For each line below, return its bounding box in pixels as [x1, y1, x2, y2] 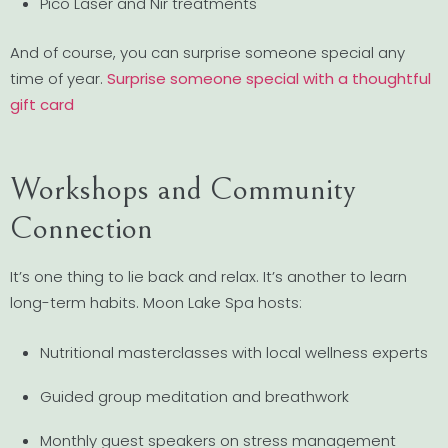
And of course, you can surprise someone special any [10, 42, 405, 64]
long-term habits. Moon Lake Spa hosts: [10, 291, 302, 313]
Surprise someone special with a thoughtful [107, 68, 431, 90]
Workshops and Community [10, 170, 356, 208]
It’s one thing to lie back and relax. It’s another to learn [10, 265, 407, 287]
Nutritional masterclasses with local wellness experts [40, 341, 428, 363]
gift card [10, 94, 74, 116]
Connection [10, 209, 153, 247]
